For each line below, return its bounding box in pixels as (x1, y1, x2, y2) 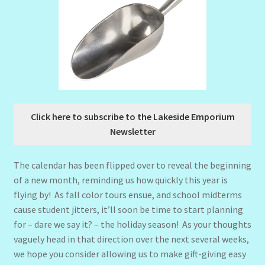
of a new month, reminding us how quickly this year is (13, 174, 228, 186)
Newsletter (109, 125, 156, 137)
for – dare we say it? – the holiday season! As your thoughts (13, 218, 251, 231)
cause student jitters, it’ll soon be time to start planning (13, 203, 243, 216)
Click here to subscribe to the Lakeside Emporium (30, 110, 235, 122)
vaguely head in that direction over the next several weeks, (13, 233, 249, 245)
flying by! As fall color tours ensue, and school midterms (13, 189, 242, 201)
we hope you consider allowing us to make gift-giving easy (13, 248, 246, 260)
